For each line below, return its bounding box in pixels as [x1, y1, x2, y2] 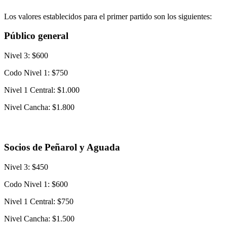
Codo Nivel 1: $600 [4, 180, 68, 189]
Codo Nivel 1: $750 [4, 68, 68, 78]
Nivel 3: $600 [4, 51, 48, 60]
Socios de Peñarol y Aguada [4, 142, 120, 153]
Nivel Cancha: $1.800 [4, 103, 74, 112]
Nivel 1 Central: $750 [4, 197, 73, 206]
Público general [4, 30, 68, 42]
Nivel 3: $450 [4, 163, 48, 172]
